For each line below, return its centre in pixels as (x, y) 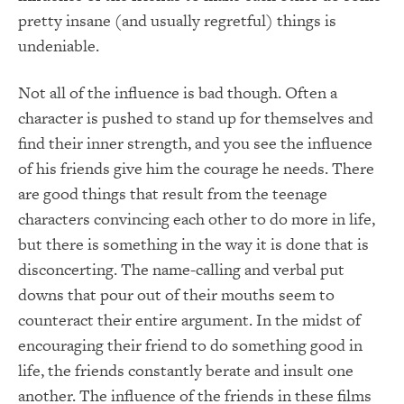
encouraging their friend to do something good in (190, 344)
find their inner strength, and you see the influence (195, 142)
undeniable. (59, 45)
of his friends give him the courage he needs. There (196, 168)
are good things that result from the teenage (173, 193)
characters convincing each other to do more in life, (197, 218)
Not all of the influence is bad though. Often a (178, 92)
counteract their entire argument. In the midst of (189, 319)
